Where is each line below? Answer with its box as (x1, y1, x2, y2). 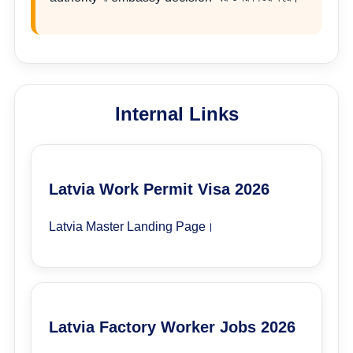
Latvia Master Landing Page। (49, 220, 214, 233)
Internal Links (114, 103, 239, 124)
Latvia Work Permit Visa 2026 (49, 180, 269, 198)
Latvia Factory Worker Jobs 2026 (49, 318, 295, 336)
